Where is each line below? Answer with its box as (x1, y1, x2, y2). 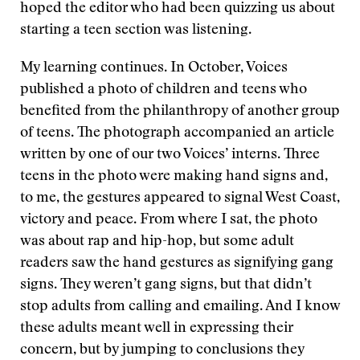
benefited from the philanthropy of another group (20, 104, 340, 119)
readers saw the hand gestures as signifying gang (20, 256, 333, 271)
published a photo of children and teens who (20, 83, 307, 97)
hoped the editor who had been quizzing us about (20, 2, 335, 16)
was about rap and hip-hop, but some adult (20, 235, 294, 249)
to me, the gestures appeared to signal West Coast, (20, 191, 340, 206)
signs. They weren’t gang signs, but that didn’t (20, 278, 312, 292)
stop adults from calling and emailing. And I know (20, 300, 340, 314)
